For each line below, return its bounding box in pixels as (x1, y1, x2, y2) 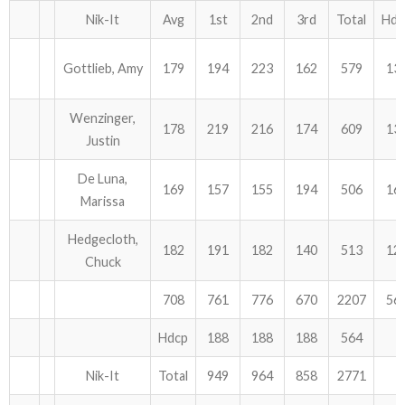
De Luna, (78, 171, 127, 186)
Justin (85, 133, 120, 148)
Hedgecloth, (67, 231, 138, 247)
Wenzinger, (70, 110, 136, 126)
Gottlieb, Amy (62, 61, 143, 76)
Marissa (80, 193, 125, 209)
